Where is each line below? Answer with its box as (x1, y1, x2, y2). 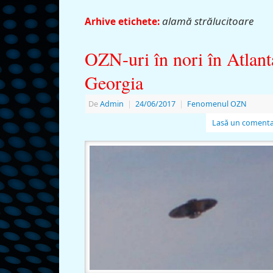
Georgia (85, 69, 143, 94)
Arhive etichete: (85, 15, 162, 28)
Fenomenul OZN (187, 98, 247, 109)
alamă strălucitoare (162, 13, 253, 28)
